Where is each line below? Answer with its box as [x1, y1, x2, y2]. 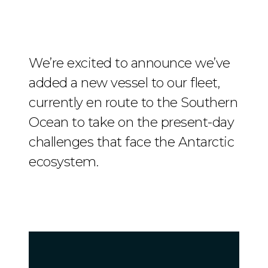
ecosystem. [29, 153, 98, 170]
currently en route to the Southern [29, 94, 237, 111]
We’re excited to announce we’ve [29, 54, 230, 71]
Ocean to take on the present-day [29, 114, 234, 130]
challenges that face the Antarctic [29, 133, 234, 150]
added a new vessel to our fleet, [29, 74, 220, 91]
